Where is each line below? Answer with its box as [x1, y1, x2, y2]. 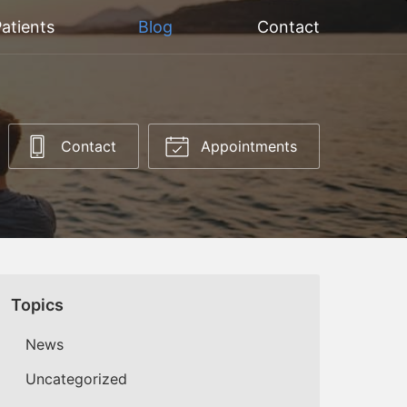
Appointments [196, 137, 297, 155]
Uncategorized [25, 369, 127, 388]
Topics [11, 294, 64, 314]
